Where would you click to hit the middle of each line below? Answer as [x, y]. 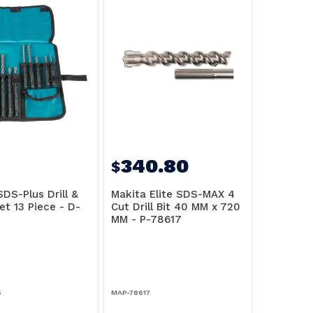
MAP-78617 [131, 292]
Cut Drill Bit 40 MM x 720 [176, 207]
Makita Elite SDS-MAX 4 [173, 195]
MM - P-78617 [147, 220]
